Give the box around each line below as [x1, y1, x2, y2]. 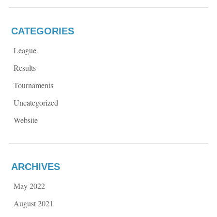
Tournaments [13, 79, 53, 90]
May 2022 [13, 180, 45, 191]
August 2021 [13, 198, 53, 208]
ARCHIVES [11, 161, 60, 172]
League [13, 45, 36, 55]
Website [13, 114, 38, 125]
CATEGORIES [11, 25, 74, 36]
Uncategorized [13, 97, 58, 108]
